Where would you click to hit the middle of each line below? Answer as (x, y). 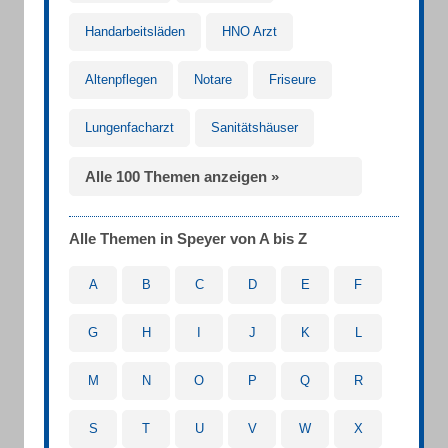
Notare (213, 79)
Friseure (292, 79)
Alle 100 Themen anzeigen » (182, 176)
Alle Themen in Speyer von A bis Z (188, 238)
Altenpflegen (121, 79)
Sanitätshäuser (254, 127)
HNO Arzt (249, 31)
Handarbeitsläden (135, 31)
